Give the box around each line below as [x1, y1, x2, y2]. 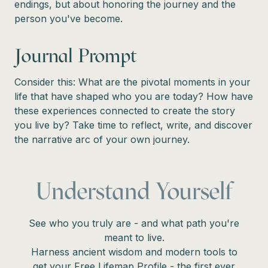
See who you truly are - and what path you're [29, 217, 239, 229]
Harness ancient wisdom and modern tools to [31, 245, 237, 258]
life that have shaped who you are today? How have [14, 90, 253, 102]
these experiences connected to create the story [14, 104, 235, 117]
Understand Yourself [35, 176, 233, 205]
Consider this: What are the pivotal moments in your [14, 75, 251, 88]
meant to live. [103, 231, 165, 243]
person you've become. [14, 12, 123, 25]
